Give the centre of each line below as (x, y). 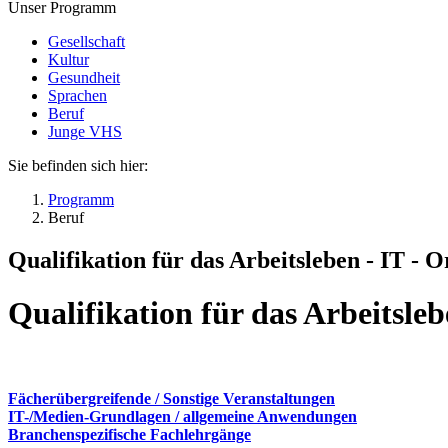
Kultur (68, 59)
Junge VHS (85, 131)
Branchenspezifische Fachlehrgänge (129, 434)
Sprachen (77, 95)
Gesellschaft (86, 41)
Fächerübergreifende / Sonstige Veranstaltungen (171, 398)
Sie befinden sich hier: (78, 165)
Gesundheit (84, 77)
